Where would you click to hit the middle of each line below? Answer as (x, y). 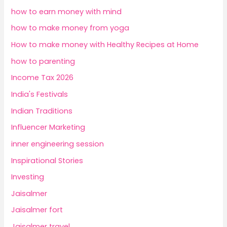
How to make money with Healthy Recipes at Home (105, 45)
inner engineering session (58, 144)
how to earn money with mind (67, 11)
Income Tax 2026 (43, 78)
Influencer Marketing (48, 127)
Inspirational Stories (47, 160)
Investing (28, 177)
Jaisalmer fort (37, 210)
